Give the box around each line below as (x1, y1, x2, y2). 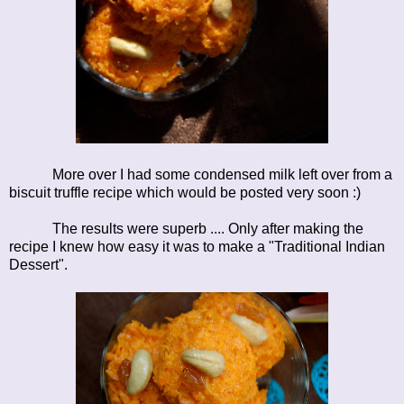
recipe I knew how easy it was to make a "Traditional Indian (9, 238, 385, 254)
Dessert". (9, 256, 68, 272)
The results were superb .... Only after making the (9, 220, 363, 236)
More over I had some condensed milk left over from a (9, 166, 392, 182)
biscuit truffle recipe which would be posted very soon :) (9, 184, 361, 200)
